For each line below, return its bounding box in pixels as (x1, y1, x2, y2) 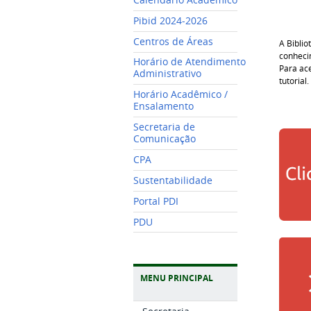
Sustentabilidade (133, 174, 212, 187)
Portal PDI (133, 194, 178, 208)
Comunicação (133, 133, 196, 146)
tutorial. (278, 75, 309, 87)
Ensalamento (133, 100, 194, 113)
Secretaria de (133, 121, 195, 134)
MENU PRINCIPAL (140, 272, 213, 285)
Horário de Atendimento (133, 56, 246, 69)
